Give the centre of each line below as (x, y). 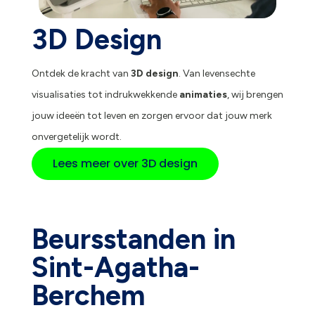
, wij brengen (255, 95)
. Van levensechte (217, 74)
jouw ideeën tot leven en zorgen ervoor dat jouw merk (152, 116)
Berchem (88, 296)
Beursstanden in (133, 239)
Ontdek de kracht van (81, 74)
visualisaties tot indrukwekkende (105, 95)
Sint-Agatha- (115, 268)
